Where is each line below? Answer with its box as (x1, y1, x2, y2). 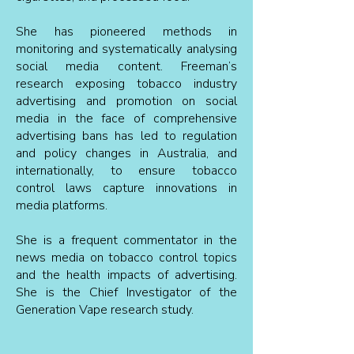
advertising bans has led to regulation (16, 127, 237, 145)
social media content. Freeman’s (16, 58, 237, 75)
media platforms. (16, 197, 107, 214)
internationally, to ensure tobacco (16, 162, 237, 179)
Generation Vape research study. (16, 301, 194, 318)
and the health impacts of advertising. (16, 266, 237, 284)
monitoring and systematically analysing (16, 40, 237, 58)
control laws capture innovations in (16, 179, 237, 197)
